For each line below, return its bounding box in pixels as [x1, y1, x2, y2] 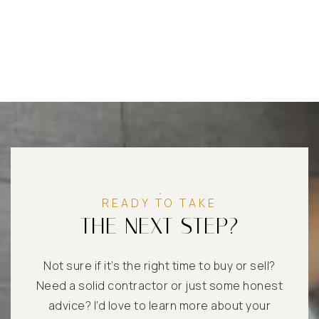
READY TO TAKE [102, 194, 217, 211]
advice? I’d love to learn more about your [48, 297, 271, 313]
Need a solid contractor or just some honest [36, 277, 283, 293]
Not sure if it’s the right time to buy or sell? [43, 257, 276, 273]
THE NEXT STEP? [80, 211, 239, 239]
